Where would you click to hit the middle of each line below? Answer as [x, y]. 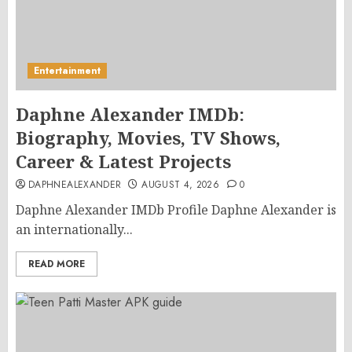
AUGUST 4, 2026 [181, 185]
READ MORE [57, 264]
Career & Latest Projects [123, 161]
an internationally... [74, 229]
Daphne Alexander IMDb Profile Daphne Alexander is [176, 210]
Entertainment [67, 71]
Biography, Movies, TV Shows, [148, 137]
